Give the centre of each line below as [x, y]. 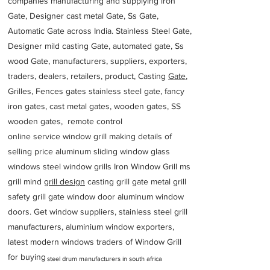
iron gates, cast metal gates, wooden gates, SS [94, 106]
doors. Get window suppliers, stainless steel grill [98, 212]
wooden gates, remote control [65, 121]
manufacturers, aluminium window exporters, [91, 227]
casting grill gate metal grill [136, 181]
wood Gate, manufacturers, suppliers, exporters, [97, 61]
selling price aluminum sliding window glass [89, 151]
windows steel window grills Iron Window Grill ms [99, 166]
